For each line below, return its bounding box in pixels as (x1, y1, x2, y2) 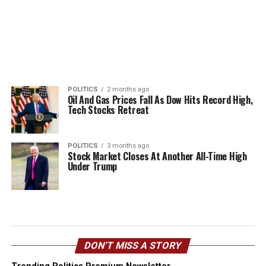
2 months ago (106, 85, 149, 93)
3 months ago (106, 142, 149, 150)
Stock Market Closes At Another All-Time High (67, 149, 247, 163)
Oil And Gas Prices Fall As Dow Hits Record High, (67, 93, 253, 107)
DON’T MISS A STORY (83, 240, 183, 251)
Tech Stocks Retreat (67, 103, 149, 117)
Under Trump (67, 159, 118, 173)
